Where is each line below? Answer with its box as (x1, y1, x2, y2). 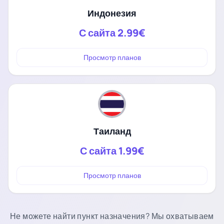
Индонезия (87, 6, 136, 19)
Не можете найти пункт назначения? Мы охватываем (10, 210, 214, 221)
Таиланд (93, 124, 131, 137)
